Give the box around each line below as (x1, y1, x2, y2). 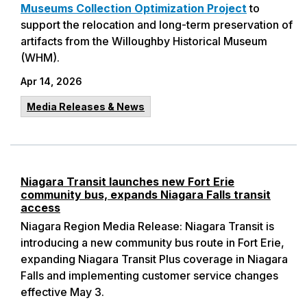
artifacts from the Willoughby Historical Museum (21, 34, 267, 48)
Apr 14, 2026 (21, 75, 82, 87)
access (21, 201, 60, 214)
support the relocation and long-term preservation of (21, 18, 293, 32)
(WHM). (21, 51, 60, 64)
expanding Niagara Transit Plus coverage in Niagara (21, 252, 288, 266)
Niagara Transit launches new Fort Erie (21, 175, 234, 188)
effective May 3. (21, 285, 104, 299)
